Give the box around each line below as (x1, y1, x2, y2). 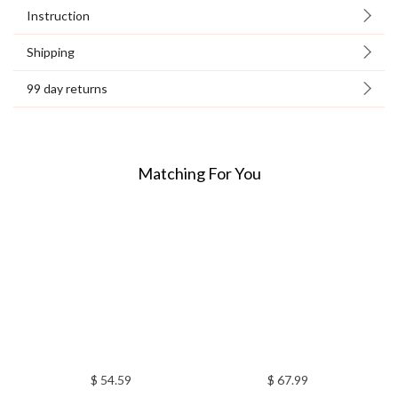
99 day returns (27, 81, 107, 97)
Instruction (27, 8, 90, 24)
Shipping (27, 44, 75, 60)
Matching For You (137, 163, 261, 184)
